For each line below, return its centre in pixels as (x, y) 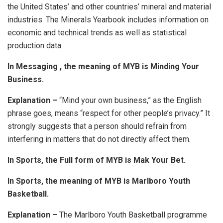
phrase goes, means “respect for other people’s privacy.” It (109, 113)
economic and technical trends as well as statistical (97, 32)
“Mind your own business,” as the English (130, 100)
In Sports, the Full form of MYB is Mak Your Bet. (97, 160)
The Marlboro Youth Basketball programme (133, 215)
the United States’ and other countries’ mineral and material (109, 6)
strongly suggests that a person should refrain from (97, 126)
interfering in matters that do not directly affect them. (99, 139)
